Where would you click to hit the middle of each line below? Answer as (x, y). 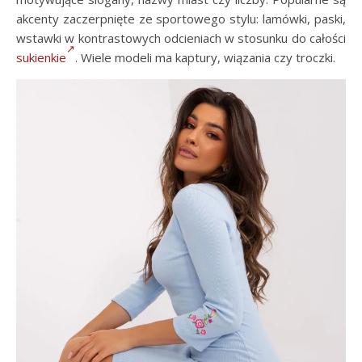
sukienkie (41, 57)
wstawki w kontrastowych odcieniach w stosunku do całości (181, 38)
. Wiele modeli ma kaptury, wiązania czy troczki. (205, 57)
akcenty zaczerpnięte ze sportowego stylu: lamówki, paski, (181, 18)
